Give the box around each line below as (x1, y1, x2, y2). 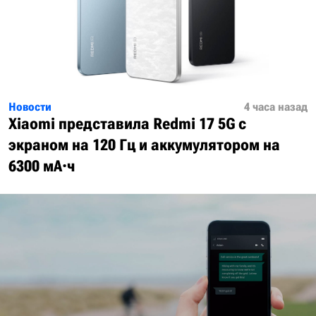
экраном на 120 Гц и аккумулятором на (8, 136, 280, 154)
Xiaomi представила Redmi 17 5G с (8, 115, 246, 133)
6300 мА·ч (8, 157, 75, 175)
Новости (8, 100, 51, 114)
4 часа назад (244, 100, 308, 114)
